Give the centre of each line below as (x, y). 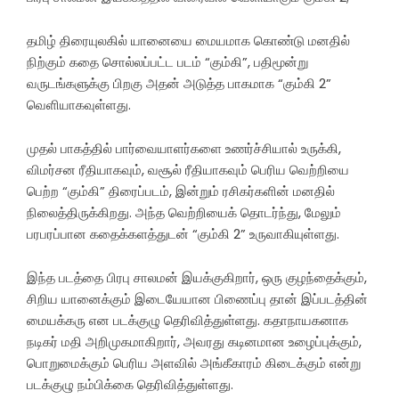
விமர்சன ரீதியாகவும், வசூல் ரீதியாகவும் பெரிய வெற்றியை (188, 170)
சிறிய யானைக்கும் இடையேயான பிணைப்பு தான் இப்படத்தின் (197, 299)
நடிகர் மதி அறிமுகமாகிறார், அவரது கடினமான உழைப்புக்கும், (194, 342)
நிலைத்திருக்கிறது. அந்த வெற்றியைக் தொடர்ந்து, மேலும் (184, 213)
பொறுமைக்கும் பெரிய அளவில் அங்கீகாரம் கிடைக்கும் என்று (194, 363)
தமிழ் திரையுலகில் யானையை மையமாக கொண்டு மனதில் (188, 41)
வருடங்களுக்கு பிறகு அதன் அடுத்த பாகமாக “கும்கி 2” (179, 84)
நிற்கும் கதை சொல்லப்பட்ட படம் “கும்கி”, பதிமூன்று (167, 62)
